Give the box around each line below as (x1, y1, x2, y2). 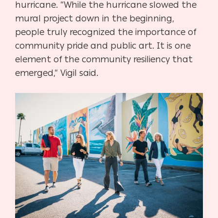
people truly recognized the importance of (15, 27, 197, 38)
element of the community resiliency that (15, 54, 193, 65)
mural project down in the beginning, (15, 13, 175, 24)
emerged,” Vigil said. (15, 68, 101, 79)
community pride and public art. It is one (15, 40, 191, 52)
